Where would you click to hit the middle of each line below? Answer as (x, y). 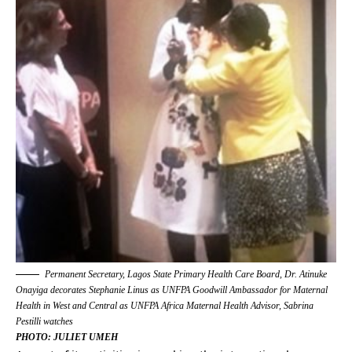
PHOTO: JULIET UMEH (67, 337)
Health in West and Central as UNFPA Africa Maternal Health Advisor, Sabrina (165, 306)
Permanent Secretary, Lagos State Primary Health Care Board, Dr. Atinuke (186, 275)
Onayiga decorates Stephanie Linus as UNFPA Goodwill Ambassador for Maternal (172, 290)
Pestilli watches (44, 322)
